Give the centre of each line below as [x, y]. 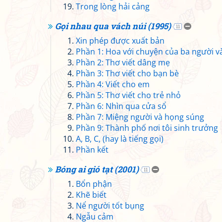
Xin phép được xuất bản [120, 41]
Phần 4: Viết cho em [113, 84]
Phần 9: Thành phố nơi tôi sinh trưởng [147, 128]
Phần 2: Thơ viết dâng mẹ [123, 62]
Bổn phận [94, 184]
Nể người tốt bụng [110, 206]
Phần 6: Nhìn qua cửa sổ [121, 106]
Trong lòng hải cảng [113, 6]
